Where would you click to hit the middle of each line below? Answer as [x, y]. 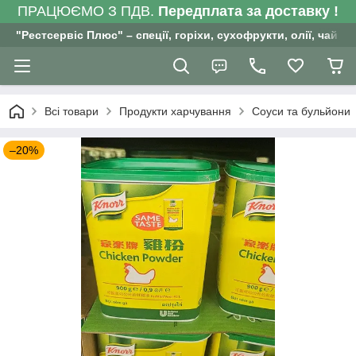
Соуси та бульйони [301, 111]
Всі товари [72, 111]
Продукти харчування [175, 111]
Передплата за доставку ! [248, 11]
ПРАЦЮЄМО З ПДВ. [88, 11]
